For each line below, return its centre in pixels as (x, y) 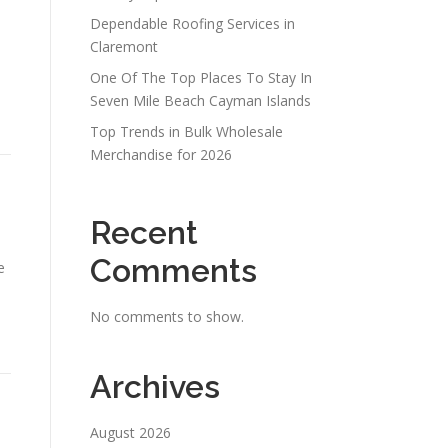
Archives (155, 386)
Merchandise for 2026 (161, 154)
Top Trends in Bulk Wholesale (186, 131)
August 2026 (130, 432)
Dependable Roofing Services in (192, 23)
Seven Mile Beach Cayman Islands (200, 100)
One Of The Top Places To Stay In (201, 77)
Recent (144, 232)
